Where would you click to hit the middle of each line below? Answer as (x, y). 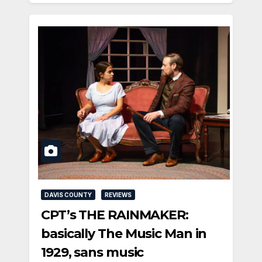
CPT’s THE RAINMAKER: (115, 215)
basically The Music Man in (124, 234)
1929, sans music (92, 253)
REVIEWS (118, 195)
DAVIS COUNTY (68, 195)
